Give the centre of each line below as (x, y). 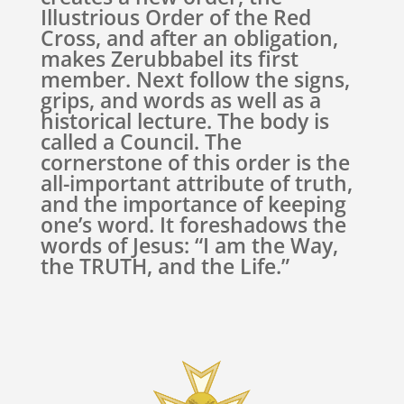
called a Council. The (141, 142)
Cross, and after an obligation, (189, 38)
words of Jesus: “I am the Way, (189, 245)
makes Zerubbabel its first (169, 59)
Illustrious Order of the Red (175, 17)
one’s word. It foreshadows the (193, 225)
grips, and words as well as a (180, 100)
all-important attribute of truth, (196, 183)
